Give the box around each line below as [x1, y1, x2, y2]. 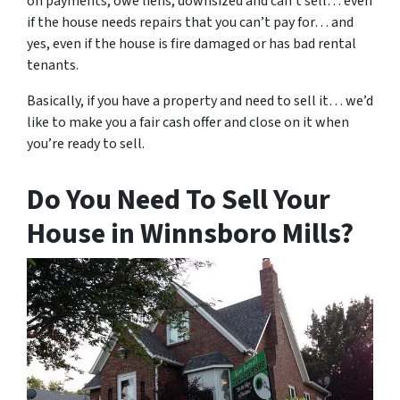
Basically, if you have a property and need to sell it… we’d [27, 91, 373, 111]
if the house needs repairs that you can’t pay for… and [27, 12, 354, 32]
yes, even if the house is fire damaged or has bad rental [27, 34, 356, 54]
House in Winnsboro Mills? [27, 213, 354, 254]
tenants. [27, 55, 79, 75]
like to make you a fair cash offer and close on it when [27, 112, 349, 132]
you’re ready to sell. [27, 134, 145, 154]
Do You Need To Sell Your [27, 179, 330, 221]
